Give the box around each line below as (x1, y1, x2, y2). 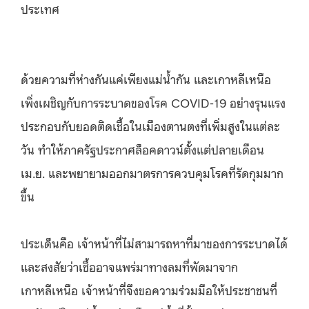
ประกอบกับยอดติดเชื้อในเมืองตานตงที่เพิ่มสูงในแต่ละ (21, 117, 280, 134)
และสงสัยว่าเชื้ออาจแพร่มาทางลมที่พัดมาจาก (21, 258, 238, 275)
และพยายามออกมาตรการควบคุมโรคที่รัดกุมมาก (48, 164, 283, 181)
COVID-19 (168, 94, 230, 110)
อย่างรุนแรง (230, 94, 286, 110)
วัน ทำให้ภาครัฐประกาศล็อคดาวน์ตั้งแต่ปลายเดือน (21, 141, 264, 157)
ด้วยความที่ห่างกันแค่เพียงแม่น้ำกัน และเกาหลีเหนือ (21, 70, 271, 87)
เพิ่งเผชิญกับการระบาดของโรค (21, 94, 168, 110)
